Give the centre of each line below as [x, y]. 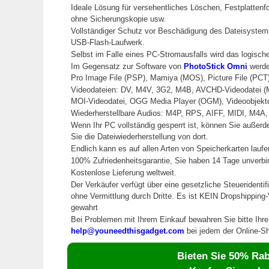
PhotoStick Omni [216, 66]
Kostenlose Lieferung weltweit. [124, 172]
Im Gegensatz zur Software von [127, 66]
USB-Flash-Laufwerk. [108, 42]
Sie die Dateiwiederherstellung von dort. [140, 136]
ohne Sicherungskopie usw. [118, 19]
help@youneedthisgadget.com [128, 231]
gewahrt [84, 207]
